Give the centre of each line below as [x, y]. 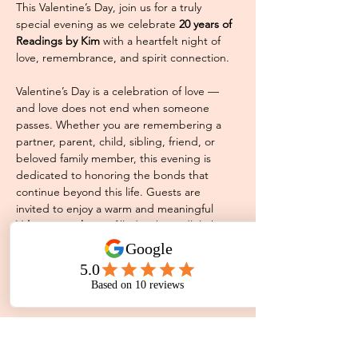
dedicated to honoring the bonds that [114, 175]
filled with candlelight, [169, 225]
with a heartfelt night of [162, 41]
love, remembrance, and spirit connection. [123, 58]
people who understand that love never [117, 259]
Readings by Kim [58, 41]
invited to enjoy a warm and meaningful [116, 209]
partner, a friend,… [64, 292]
